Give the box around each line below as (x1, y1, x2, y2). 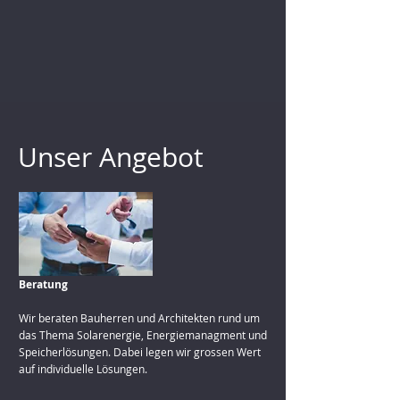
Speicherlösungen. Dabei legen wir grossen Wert (19, 345, 261, 359)
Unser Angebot (17, 139, 204, 175)
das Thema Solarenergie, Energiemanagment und (19, 328, 267, 342)
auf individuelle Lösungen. (19, 362, 147, 376)
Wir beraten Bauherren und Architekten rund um (19, 311, 260, 325)
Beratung (19, 277, 68, 292)
